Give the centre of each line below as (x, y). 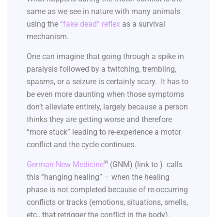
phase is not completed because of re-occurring (107, 189)
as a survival (143, 24)
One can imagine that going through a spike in (105, 56)
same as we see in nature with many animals (103, 11)
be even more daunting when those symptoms (105, 94)
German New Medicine (65, 164)
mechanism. (48, 36)
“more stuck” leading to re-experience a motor (104, 132)
